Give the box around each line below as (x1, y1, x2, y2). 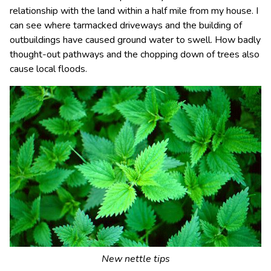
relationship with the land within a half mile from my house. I (10, 4, 258, 18)
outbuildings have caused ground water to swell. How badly (10, 33, 261, 47)
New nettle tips (101, 252, 170, 266)
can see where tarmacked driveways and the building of (10, 19, 242, 32)
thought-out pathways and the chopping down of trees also (10, 48, 260, 61)
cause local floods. (10, 62, 87, 76)
